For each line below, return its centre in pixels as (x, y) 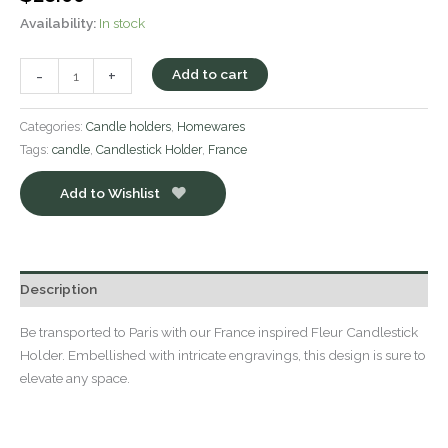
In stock (122, 22)
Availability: (58, 22)
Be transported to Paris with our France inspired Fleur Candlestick (219, 332)
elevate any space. (75, 378)
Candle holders (128, 127)
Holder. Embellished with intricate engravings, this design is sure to (223, 355)
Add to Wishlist (110, 193)
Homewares (211, 127)
